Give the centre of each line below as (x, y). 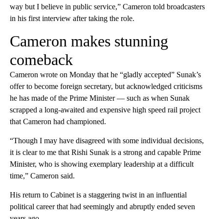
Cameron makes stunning (89, 41)
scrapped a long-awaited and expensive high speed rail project (105, 109)
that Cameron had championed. (58, 121)
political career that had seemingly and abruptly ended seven (102, 206)
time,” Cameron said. (42, 175)
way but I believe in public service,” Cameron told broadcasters (107, 6)
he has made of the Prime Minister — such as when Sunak (100, 98)
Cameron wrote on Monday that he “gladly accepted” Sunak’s (105, 74)
